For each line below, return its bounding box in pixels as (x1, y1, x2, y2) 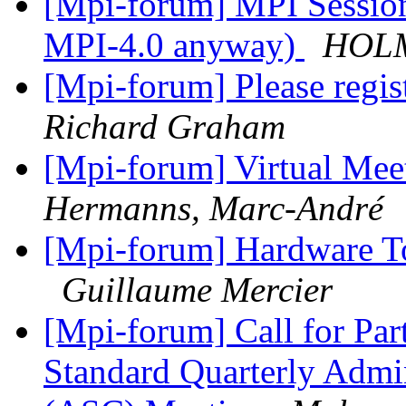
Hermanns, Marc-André (43, 188, 383, 228)
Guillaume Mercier (62, 270, 333, 310)
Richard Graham (43, 107, 285, 147)
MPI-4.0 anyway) (43, 25, 304, 65)
